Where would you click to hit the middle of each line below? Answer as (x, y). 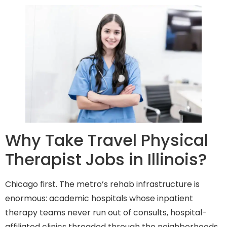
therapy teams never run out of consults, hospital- (106, 213)
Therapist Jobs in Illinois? (106, 160)
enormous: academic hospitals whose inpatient (99, 199)
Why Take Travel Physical (107, 140)
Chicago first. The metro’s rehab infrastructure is (102, 184)
